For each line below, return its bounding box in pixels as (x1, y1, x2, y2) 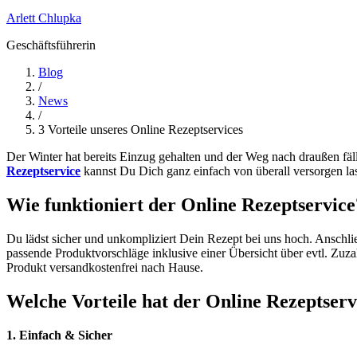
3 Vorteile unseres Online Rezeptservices (38, 123, 243, 137)
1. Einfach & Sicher (6, 328, 112, 342)
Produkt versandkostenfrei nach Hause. (6, 261, 203, 275)
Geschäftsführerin (6, 38, 96, 53)
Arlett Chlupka (6, 11, 81, 25)
